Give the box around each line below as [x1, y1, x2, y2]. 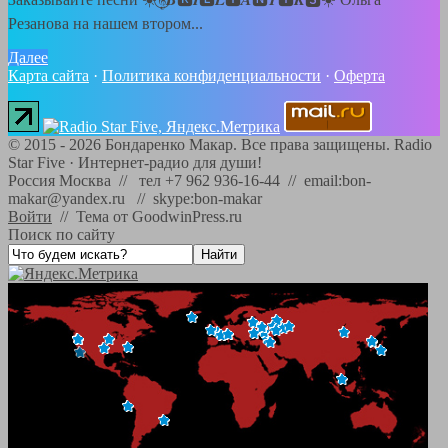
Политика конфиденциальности [102, 67, 321, 85]
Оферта [334, 67, 385, 85]
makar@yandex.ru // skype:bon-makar [8, 190, 262, 208]
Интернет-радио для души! [78, 154, 262, 172]
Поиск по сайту [8, 226, 115, 244]
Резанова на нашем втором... [8, 15, 203, 33]
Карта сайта [8, 67, 89, 85]
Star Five [8, 154, 65, 172]
